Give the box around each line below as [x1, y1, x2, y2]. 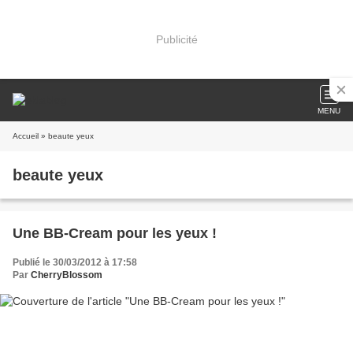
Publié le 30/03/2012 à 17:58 [13, 257, 137, 268]
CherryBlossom [31, 269, 102, 281]
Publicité [155, 32, 198, 46]
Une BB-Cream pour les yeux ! [13, 225, 217, 241]
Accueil [13, 132, 39, 140]
